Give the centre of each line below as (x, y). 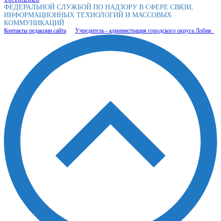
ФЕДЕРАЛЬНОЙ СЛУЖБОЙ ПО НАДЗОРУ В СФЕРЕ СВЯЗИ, (99, 7)
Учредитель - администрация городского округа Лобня (145, 31)
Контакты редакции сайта (35, 31)
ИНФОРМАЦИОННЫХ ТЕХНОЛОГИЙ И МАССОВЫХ (88, 15)
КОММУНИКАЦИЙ (34, 23)
